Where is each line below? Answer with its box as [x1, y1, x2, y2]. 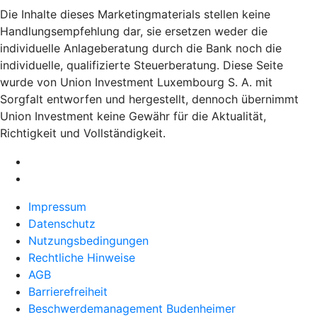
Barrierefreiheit [28, 284, 108, 299]
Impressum [28, 199, 86, 214]
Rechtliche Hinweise [28, 250, 135, 265]
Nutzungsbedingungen [28, 233, 149, 248]
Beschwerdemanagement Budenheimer [28, 301, 236, 316]
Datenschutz [28, 216, 96, 231]
